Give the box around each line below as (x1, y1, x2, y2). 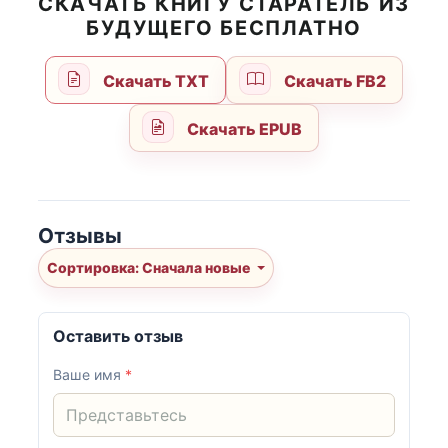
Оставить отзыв (53, 326, 184, 347)
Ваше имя (53, 366, 126, 384)
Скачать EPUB (183, 119, 302, 140)
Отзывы (38, 222, 122, 248)
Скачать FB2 (280, 71, 386, 92)
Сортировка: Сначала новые (142, 259, 253, 277)
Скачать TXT (100, 71, 209, 92)
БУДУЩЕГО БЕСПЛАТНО (86, 16, 362, 41)
